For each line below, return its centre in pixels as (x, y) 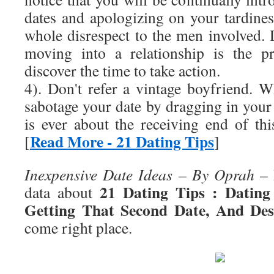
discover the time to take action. (122, 70)
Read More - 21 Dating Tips (122, 141)
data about (62, 192)
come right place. (78, 228)
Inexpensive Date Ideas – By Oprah (139, 174)
